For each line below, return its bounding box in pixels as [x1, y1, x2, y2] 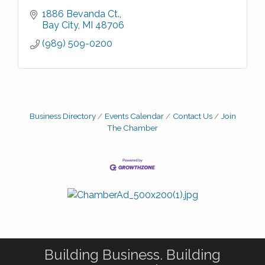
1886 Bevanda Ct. [42, 8, 119, 20]
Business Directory [29, 111, 96, 121]
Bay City [42, 20, 78, 31]
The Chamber [107, 123, 158, 132]
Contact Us [172, 111, 212, 121]
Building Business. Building [44, 246, 221, 264]
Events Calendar [104, 111, 164, 121]
